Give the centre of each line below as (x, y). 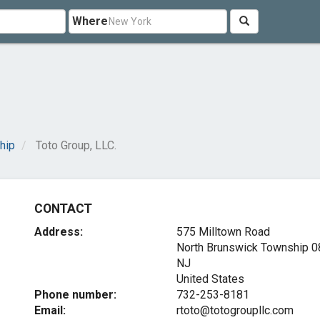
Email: (50, 310)
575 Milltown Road (223, 232)
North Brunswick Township (242, 247)
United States (210, 279)
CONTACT (63, 209)
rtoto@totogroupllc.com (235, 310)
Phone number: (76, 295)
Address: (59, 232)
